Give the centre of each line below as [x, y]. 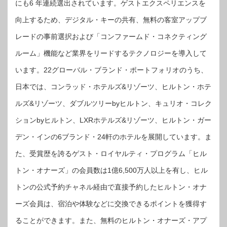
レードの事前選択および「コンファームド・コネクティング [111, 36]
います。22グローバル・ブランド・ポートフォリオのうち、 [111, 70]
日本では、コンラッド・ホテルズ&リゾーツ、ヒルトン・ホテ [113, 86]
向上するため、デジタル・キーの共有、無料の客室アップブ [111, 20]
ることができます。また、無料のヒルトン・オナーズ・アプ [111, 220]
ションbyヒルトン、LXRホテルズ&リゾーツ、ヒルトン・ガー [113, 120]
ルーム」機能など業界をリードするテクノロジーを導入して [111, 53]
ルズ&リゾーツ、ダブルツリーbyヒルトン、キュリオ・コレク [113, 103]
